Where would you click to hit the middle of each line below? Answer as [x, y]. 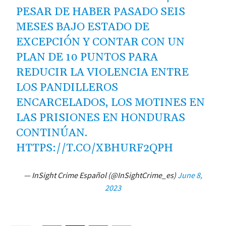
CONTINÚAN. [52, 133]
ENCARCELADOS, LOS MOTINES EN [111, 103]
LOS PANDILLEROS [67, 88]
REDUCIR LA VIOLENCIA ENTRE [103, 72]
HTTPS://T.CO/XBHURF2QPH [95, 148]
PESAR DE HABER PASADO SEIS [101, 12]
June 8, [190, 175]
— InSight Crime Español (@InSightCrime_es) [101, 175]
